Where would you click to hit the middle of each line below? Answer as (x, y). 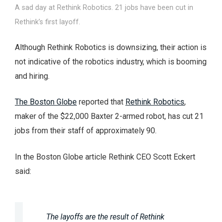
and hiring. (32, 76)
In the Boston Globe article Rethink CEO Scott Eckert (105, 157)
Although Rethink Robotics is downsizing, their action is (111, 47)
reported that (101, 102)
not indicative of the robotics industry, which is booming (111, 61)
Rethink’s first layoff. (48, 22)
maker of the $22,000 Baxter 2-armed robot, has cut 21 (109, 116)
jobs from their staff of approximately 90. (86, 131)
